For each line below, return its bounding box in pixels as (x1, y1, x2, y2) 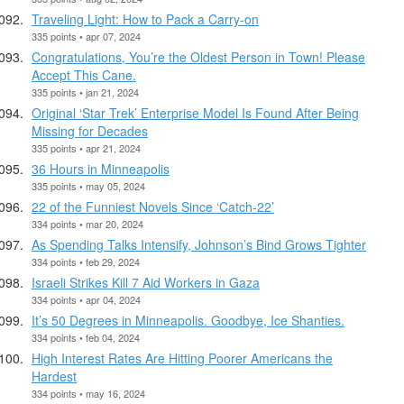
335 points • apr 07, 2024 (32, 28, 141, 43)
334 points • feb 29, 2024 (32, 253, 140, 269)
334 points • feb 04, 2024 (32, 329, 140, 344)
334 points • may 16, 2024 (32, 385, 145, 400)
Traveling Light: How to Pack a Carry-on (32, 9, 259, 28)
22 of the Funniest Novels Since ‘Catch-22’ (32, 197, 274, 216)
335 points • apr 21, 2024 (32, 140, 141, 155)
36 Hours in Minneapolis (32, 159, 170, 178)
